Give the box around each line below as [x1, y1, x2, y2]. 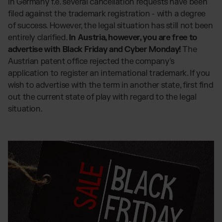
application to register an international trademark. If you [8, 68, 211, 78]
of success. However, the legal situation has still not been [8, 20, 213, 31]
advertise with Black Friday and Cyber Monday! [8, 44, 181, 55]
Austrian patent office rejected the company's [8, 56, 174, 66]
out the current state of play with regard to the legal [8, 92, 197, 102]
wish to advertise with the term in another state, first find [8, 80, 214, 90]
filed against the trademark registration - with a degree [8, 8, 206, 19]
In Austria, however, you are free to [68, 32, 197, 43]
